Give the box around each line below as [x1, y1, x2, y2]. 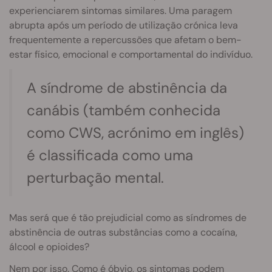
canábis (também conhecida [27, 100, 220, 120]
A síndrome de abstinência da [27, 78, 227, 97]
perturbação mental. [27, 168, 164, 187]
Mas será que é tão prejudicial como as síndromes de [9, 211, 246, 224]
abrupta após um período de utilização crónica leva [9, 18, 238, 32]
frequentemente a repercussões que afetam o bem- [9, 33, 242, 46]
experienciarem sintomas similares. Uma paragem [9, 4, 232, 17]
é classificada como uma [27, 145, 193, 165]
